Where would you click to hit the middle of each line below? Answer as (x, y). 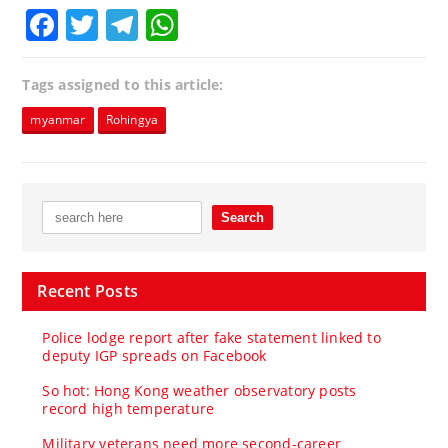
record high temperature (128, 409)
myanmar (58, 120)
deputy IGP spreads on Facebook (154, 356)
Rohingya (132, 120)
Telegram (211, 25)
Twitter (152, 25)
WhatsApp (257, 25)
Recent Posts (87, 291)
